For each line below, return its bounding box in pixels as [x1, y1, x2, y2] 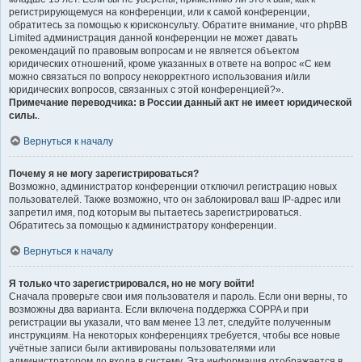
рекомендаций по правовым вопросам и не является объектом [9, 44, 299, 57]
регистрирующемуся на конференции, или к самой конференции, [9, 6, 309, 18]
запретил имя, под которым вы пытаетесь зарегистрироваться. [9, 206, 301, 218]
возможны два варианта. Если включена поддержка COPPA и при [9, 303, 309, 315]
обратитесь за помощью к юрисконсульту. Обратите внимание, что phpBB [9, 19, 347, 31]
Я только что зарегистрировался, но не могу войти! [9, 277, 255, 289]
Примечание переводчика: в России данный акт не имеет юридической [9, 96, 351, 108]
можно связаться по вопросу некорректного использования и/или [9, 70, 310, 82]
